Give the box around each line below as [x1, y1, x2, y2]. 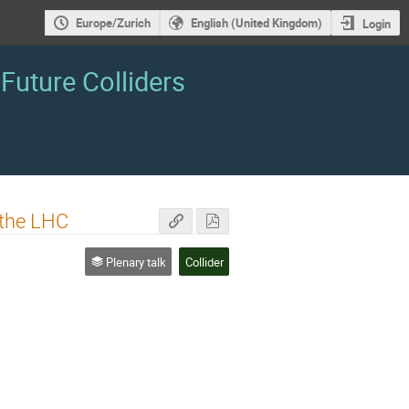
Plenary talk [102, 253, 166, 270]
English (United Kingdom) [190, 15, 322, 32]
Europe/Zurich [75, 15, 151, 32]
